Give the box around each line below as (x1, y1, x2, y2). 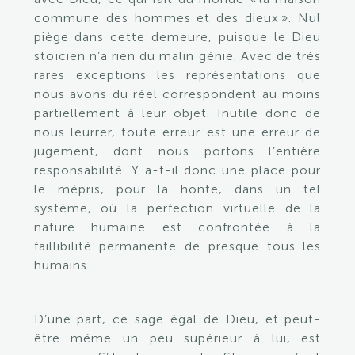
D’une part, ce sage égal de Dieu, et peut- (33, 311, 322, 326)
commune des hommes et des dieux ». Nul (33, 10, 322, 25)
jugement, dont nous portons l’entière (33, 143, 322, 158)
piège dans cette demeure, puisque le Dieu (33, 29, 322, 44)
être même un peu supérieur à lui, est (33, 330, 322, 345)
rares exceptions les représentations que (33, 67, 322, 82)
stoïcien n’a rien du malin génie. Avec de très (33, 48, 322, 63)
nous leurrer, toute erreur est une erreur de (33, 124, 322, 139)
